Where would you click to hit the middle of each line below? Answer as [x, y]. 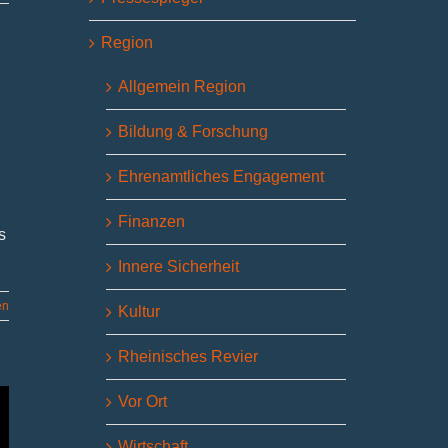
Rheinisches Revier [188, 357]
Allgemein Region [182, 87]
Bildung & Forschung [193, 132]
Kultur [139, 312]
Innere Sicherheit [179, 267]
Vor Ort [143, 402]
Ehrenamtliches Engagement [221, 177]
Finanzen [152, 222]
